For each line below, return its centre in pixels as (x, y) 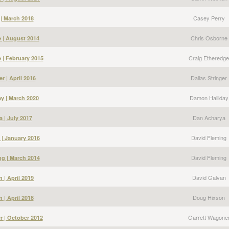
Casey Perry (209, 18)
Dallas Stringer (209, 78)
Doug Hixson (209, 197)
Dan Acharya (209, 118)
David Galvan (209, 177)
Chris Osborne (209, 38)
